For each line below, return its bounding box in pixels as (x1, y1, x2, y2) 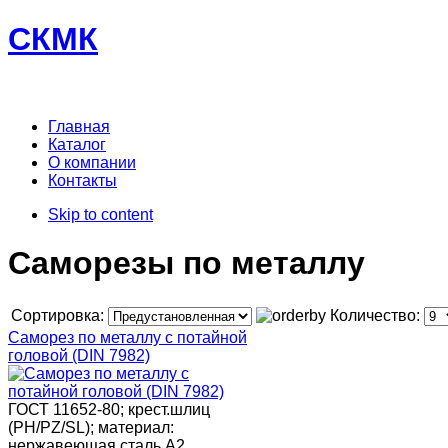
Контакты (48, 171, 117, 189)
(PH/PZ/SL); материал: (8, 418, 174, 436)
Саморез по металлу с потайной (8, 328, 247, 346)
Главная (48, 117, 110, 135)
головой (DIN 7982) (8, 346, 150, 364)
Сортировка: (11, 306, 108, 324)
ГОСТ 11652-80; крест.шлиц (8, 400, 210, 418)
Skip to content (48, 205, 153, 223)
